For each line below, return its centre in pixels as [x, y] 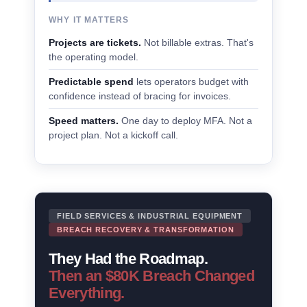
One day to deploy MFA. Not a [185, 121]
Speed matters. [84, 121]
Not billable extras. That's [197, 43]
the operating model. [94, 57]
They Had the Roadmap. [128, 259]
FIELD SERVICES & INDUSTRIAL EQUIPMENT [150, 216]
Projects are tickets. [95, 43]
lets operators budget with [191, 82]
